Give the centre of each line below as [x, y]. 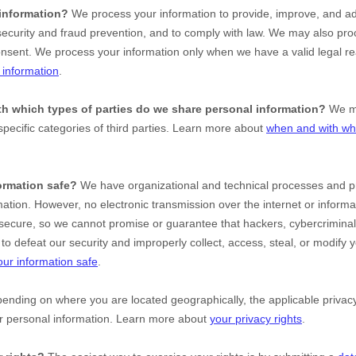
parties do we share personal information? [211, 109]
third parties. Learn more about [186, 128]
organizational [163, 185]
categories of [72, 128]
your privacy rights [256, 319]
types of [72, 109]
